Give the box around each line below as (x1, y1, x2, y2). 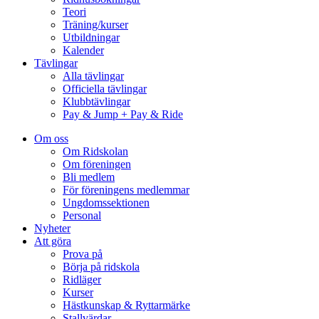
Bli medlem (63, 171, 115, 183)
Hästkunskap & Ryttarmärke (63, 299, 190, 311)
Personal (63, 209, 101, 221)
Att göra (34, 235, 71, 247)
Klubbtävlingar (63, 95, 130, 108)
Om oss (34, 132, 68, 145)
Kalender (63, 44, 104, 56)
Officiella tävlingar (63, 83, 147, 95)
